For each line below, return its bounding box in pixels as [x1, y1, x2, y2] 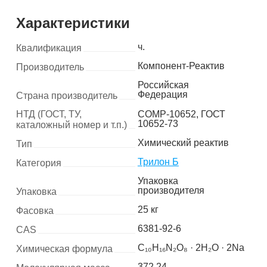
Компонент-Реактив [137, 61, 225, 71]
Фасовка [15, 206, 54, 216]
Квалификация [15, 43, 82, 53]
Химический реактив [137, 138, 229, 148]
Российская [137, 80, 189, 90]
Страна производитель [15, 91, 117, 101]
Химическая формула [15, 244, 113, 254]
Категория [15, 158, 61, 168]
